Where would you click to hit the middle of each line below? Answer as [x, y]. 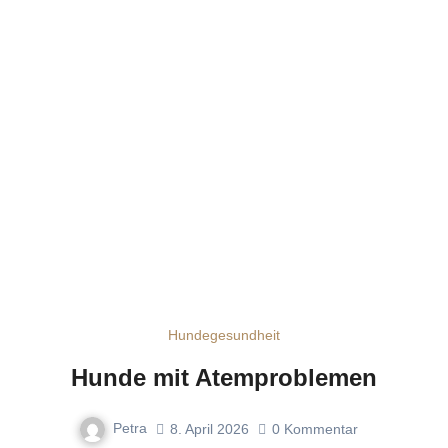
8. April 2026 [209, 428]
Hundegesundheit [224, 335]
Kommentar [320, 428]
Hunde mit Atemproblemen [224, 378]
